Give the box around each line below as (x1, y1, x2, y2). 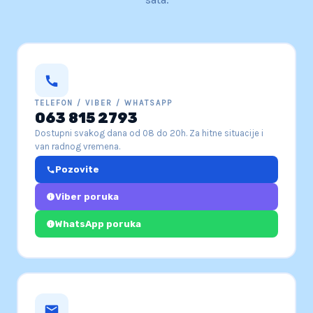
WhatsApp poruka (55, 219, 141, 230)
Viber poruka (55, 191, 119, 203)
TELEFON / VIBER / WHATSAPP (35, 99, 173, 108)
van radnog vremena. (35, 141, 120, 152)
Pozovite (55, 164, 99, 175)
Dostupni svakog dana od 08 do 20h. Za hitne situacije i (35, 128, 263, 139)
